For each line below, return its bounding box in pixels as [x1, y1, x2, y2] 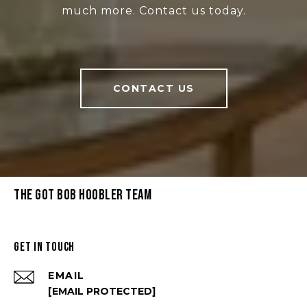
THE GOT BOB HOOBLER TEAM [14, 186, 151, 204]
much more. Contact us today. [61, 4, 246, 18]
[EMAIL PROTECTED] [48, 285, 156, 298]
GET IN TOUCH [14, 240, 75, 255]
